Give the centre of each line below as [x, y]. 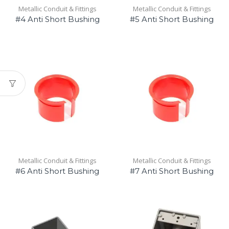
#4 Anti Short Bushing [57, 20]
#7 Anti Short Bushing [172, 171]
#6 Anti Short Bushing [57, 171]
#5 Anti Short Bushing [172, 20]
